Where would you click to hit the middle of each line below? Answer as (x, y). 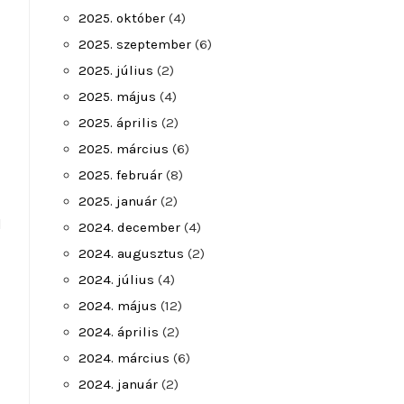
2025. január (118, 201)
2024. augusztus (131, 253)
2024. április (119, 332)
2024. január (118, 384)
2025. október (122, 18)
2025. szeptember (135, 44)
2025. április (118, 123)
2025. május (117, 96)
